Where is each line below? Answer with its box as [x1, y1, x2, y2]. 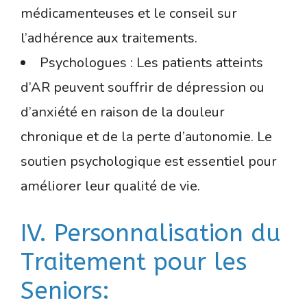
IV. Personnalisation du [21, 219, 280, 248]
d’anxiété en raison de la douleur [21, 103, 225, 122]
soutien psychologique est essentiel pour [21, 152, 277, 171]
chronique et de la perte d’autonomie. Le [21, 127, 272, 147]
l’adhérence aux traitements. [21, 29, 197, 48]
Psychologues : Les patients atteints [40, 53, 263, 73]
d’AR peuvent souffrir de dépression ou [21, 78, 265, 97]
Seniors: [21, 277, 110, 306]
